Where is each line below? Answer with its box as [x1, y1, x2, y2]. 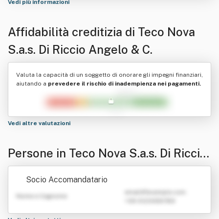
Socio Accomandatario [26, 175, 108, 184]
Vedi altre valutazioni [8, 120, 72, 127]
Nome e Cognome [16, 193, 67, 199]
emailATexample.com [125, 189, 186, 196]
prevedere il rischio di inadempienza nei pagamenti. [48, 80, 201, 87]
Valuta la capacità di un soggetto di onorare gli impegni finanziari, [16, 71, 203, 78]
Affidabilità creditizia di [8, 25, 138, 39]
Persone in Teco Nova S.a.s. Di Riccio [8, 146, 207, 160]
